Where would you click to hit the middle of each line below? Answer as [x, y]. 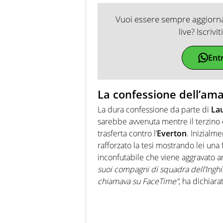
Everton [172, 133]
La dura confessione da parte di [154, 109]
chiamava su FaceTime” [138, 181]
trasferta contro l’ [127, 133]
